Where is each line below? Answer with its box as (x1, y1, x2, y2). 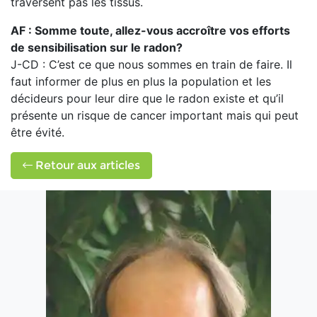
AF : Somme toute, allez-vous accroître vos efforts (11, 23, 290, 38)
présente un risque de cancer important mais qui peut (11, 108, 299, 122)
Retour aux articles (33, 158, 140, 172)
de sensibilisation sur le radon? (11, 40, 183, 54)
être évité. (11, 125, 64, 139)
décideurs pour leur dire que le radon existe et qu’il (11, 91, 284, 105)
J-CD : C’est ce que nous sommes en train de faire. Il (11, 57, 292, 71)
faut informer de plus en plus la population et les (11, 74, 271, 88)
